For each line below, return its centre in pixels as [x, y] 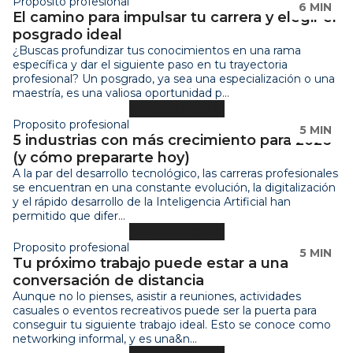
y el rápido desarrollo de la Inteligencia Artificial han [152, 201]
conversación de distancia [108, 280]
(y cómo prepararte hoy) [101, 157]
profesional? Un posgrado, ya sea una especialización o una [174, 78]
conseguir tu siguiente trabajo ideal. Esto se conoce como [172, 324]
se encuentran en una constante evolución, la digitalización [174, 187]
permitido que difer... [69, 216]
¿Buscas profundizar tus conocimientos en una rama [157, 50]
